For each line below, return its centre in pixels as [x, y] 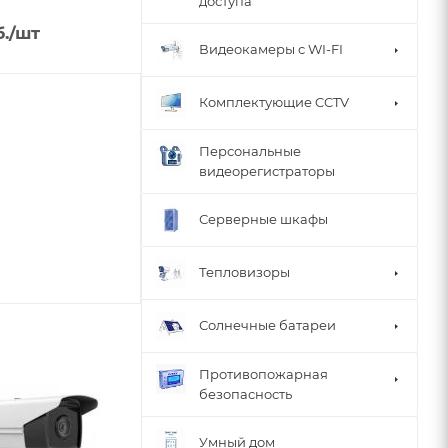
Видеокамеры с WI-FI [271, 49]
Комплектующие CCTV [274, 102]
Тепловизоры [244, 272]
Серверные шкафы [263, 219]
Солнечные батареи [267, 325]
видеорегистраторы [267, 170]
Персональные [250, 150]
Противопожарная [263, 373]
